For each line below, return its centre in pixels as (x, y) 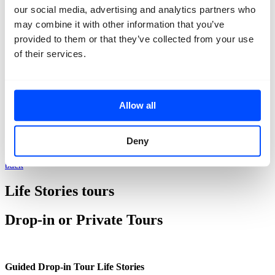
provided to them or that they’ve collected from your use (134, 39)
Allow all (137, 105)
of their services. (50, 53)
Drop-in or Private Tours (84, 219)
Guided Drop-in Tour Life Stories (75, 266)
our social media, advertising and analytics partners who (135, 9)
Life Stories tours (60, 191)
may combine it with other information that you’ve (119, 24)
